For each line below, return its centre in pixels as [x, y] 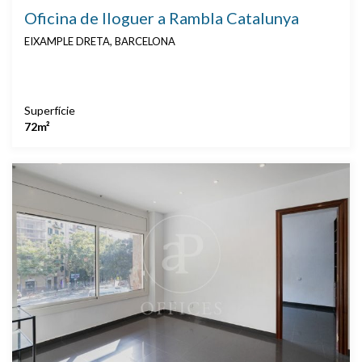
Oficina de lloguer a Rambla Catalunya [162, 18]
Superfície [50, 111]
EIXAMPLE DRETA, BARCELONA [100, 42]
